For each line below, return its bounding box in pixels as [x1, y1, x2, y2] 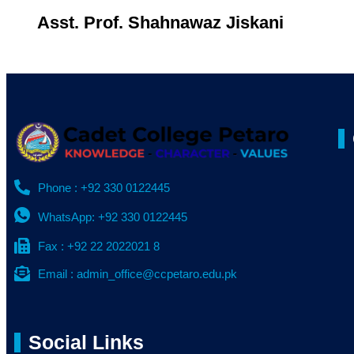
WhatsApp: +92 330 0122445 [38, 209, 187, 224]
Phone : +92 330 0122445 [38, 180, 170, 194]
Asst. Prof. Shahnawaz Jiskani [36, 13, 284, 33]
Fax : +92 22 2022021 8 [38, 239, 160, 253]
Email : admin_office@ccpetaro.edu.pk [38, 266, 237, 281]
